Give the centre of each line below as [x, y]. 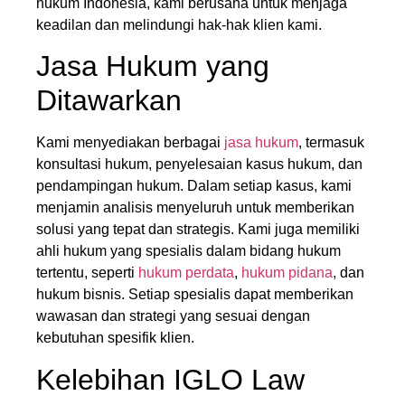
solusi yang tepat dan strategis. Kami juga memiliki [198, 230]
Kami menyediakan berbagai [130, 143]
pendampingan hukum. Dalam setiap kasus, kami [194, 186]
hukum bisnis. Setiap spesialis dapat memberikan [195, 295]
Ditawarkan [109, 101]
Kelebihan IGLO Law [170, 379]
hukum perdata [186, 273]
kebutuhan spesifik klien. [115, 338]
